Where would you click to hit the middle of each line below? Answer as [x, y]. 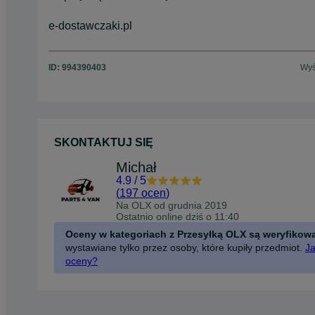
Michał [136, 167]
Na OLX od [142, 205]
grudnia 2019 [198, 205]
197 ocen [143, 193]
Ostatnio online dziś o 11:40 [178, 216]
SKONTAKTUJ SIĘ [104, 142]
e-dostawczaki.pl [90, 25]
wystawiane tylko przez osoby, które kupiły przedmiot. [184, 247]
